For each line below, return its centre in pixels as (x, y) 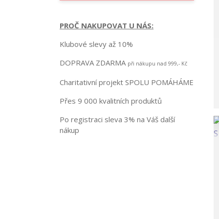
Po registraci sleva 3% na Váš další (117, 119)
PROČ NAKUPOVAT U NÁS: (107, 25)
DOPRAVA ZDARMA (94, 63)
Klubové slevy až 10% (96, 44)
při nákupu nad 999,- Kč (157, 64)
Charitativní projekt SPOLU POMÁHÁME (127, 82)
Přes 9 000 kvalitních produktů (111, 101)
